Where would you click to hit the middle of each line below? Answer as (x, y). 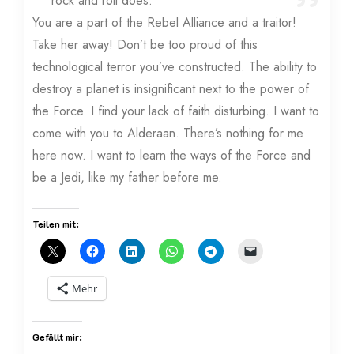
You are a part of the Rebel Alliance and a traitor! (165, 23)
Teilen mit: (56, 224)
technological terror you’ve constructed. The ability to (175, 67)
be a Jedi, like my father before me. (128, 178)
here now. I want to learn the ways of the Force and (172, 156)
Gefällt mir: (58, 337)
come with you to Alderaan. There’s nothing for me (168, 134)
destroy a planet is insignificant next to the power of (171, 89)
